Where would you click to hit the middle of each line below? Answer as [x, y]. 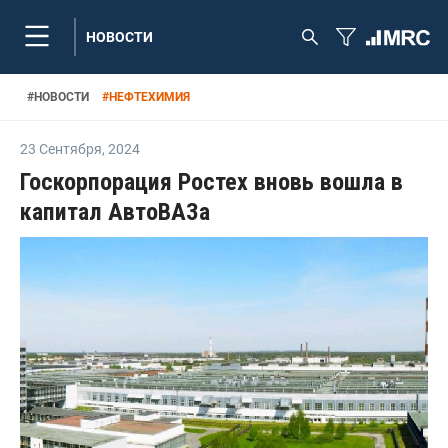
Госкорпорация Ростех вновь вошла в [211, 182]
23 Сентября [61, 149]
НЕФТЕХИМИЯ [149, 96]
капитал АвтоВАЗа [115, 212]
